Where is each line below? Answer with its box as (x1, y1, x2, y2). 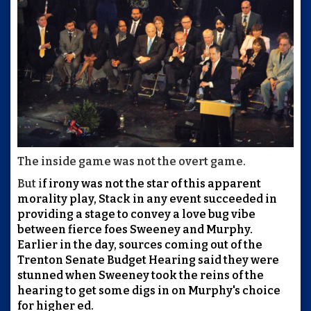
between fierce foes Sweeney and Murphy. (17, 223, 253, 237)
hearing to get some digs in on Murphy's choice (17, 284, 280, 298)
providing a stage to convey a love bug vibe (17, 208, 255, 221)
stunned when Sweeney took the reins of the (17, 269, 266, 283)
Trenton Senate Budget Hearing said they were (17, 253, 279, 267)
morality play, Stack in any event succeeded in (17, 192, 277, 206)
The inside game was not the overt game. (17, 155, 246, 169)
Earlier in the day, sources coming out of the (17, 238, 262, 252)
